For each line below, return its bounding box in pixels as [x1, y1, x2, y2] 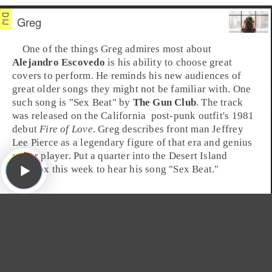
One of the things [22, 43, 101, 55]
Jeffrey [212, 123, 243, 135]
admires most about [123, 43, 211, 55]
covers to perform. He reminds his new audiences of [12, 70, 242, 82]
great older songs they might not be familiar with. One [12, 83, 251, 95]
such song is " [12, 97, 73, 109]
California [101, 110, 146, 122]
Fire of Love [39, 123, 93, 135]
